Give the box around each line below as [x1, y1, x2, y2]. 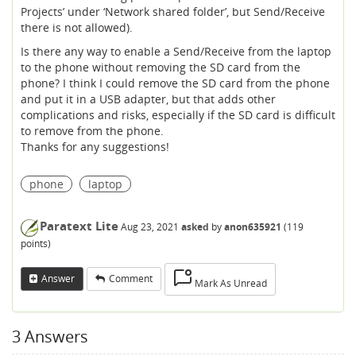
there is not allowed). [21, 20, 133, 35]
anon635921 [224, 220, 281, 234]
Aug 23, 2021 [121, 220, 179, 234]
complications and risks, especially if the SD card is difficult [21, 107, 335, 122]
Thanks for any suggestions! [21, 139, 169, 154]
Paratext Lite [40, 218, 118, 234]
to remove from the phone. [21, 123, 164, 138]
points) [21, 236, 51, 250]
